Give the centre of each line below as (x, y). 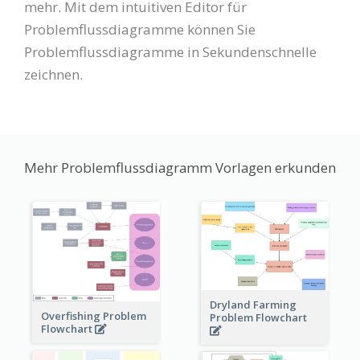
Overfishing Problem (93, 315)
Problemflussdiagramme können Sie (140, 29)
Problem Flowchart (259, 318)
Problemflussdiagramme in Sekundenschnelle (170, 51)
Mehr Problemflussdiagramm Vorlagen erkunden (180, 167)
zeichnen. (53, 74)
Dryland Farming (253, 305)
